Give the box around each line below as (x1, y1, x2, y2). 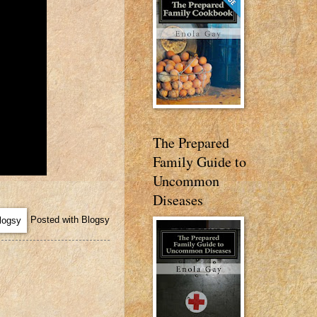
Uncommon (153, 171, 219, 190)
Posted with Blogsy (30, 214, 110, 225)
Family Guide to (153, 152, 246, 171)
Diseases (153, 190, 203, 209)
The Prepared (153, 133, 229, 152)
